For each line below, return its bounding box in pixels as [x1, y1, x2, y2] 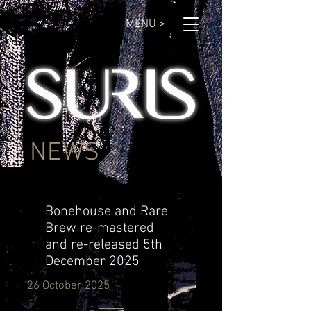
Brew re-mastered [45, 220, 154, 237]
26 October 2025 [27, 279, 110, 293]
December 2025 [45, 253, 140, 270]
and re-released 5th [45, 237, 162, 253]
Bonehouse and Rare [45, 203, 168, 220]
